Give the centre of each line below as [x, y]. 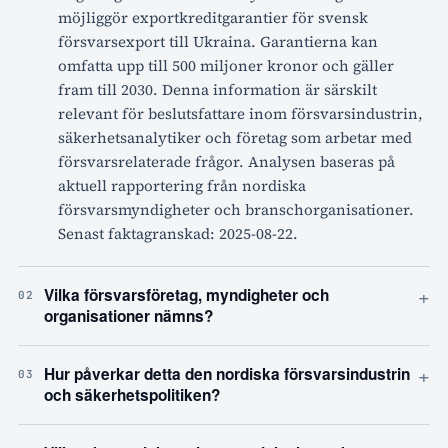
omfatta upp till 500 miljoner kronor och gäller [226, 66]
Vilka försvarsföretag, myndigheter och [186, 295]
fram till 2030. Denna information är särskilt [217, 90]
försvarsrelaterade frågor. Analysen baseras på [226, 162]
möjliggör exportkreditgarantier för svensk [213, 18]
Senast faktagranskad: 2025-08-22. [178, 234]
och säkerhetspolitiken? [132, 395]
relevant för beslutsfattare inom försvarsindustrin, [240, 114]
